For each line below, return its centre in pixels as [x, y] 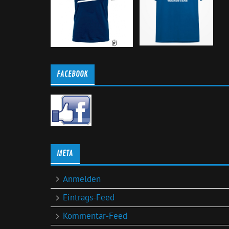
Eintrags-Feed [89, 197]
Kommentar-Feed [95, 216]
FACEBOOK [73, 74]
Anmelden [82, 179]
